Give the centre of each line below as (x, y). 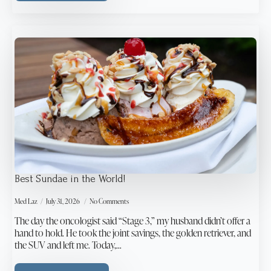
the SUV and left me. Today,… (68, 245)
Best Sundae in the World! (70, 178)
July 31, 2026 (64, 201)
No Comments (109, 201)
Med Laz (26, 201)
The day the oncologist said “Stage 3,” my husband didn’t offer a (132, 220)
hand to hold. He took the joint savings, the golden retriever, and (133, 233)
